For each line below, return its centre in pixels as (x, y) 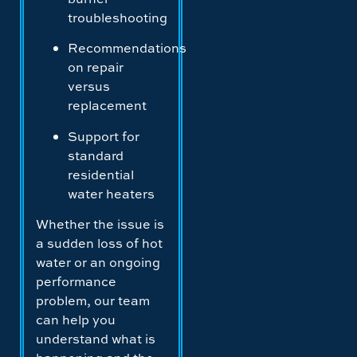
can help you (76, 319)
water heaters (111, 193)
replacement (107, 106)
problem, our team (93, 300)
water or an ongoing (98, 262)
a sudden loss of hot (99, 243)
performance (76, 281)
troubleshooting (118, 17)
